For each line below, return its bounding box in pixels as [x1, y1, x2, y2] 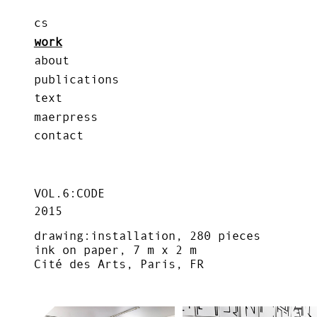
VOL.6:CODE [33, 186, 105, 201]
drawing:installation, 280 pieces [33, 229, 260, 243]
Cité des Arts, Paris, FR [33, 257, 204, 272]
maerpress [33, 109, 98, 124]
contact [33, 128, 83, 143]
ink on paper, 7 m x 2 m [33, 243, 197, 258]
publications [33, 71, 119, 86]
